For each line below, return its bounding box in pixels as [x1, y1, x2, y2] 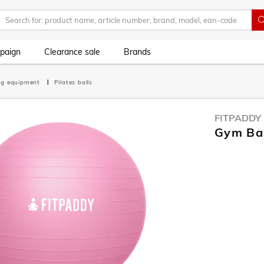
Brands [124, 47, 151, 57]
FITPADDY [214, 112, 261, 124]
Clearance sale [44, 47, 100, 57]
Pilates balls [54, 78, 93, 86]
